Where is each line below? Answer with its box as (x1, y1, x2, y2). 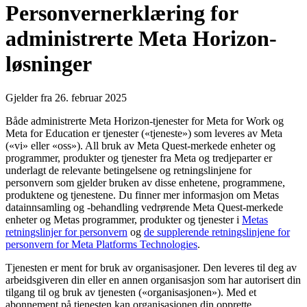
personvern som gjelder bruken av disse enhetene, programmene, (5, 176, 285, 188)
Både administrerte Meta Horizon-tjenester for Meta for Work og (5, 114, 284, 127)
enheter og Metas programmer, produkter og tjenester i (5, 213, 242, 225)
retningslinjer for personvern (5, 225, 127, 238)
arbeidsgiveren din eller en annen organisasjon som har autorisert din (5, 273, 301, 286)
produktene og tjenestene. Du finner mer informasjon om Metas (5, 188, 279, 201)
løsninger (5, 51, 92, 77)
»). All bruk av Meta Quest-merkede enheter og (71, 139, 275, 151)
